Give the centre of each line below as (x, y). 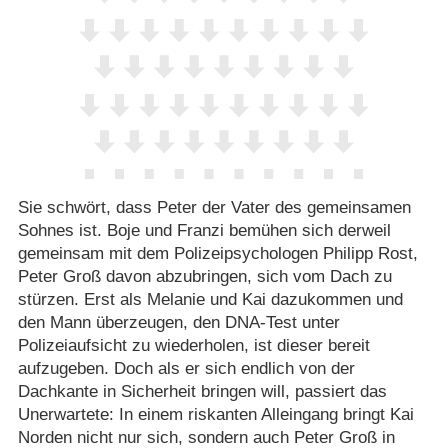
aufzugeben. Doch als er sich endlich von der (186, 369)
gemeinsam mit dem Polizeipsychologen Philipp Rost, (217, 254)
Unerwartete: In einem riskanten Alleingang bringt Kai (215, 415)
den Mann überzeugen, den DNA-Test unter (178, 323)
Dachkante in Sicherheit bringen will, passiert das (202, 392)
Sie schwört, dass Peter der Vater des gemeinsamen (214, 208)
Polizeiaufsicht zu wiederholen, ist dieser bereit (193, 346)
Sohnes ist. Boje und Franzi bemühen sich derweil (204, 231)
